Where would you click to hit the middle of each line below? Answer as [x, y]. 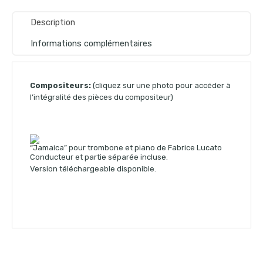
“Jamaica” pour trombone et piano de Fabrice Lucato [126, 147]
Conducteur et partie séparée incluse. [99, 157]
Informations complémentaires [91, 43]
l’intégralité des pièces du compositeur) [102, 97]
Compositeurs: [60, 85]
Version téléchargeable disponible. [93, 168]
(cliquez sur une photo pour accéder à [161, 85]
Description [53, 22]
